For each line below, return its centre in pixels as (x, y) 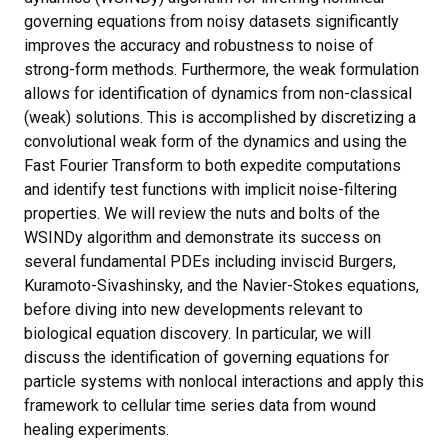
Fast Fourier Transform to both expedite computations (212, 165)
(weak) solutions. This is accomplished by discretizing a (220, 117)
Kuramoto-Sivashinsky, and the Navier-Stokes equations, (221, 285)
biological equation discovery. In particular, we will (197, 333)
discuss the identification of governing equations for (206, 357)
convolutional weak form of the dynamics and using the (215, 141)
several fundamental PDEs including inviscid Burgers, (210, 261)
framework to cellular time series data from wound (200, 405)
